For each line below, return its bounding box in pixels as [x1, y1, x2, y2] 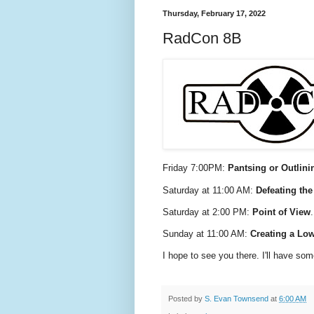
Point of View [252, 206, 310, 217]
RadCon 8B [163, 29, 242, 47]
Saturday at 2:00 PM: [163, 206, 252, 217]
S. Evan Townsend [205, 294, 268, 303]
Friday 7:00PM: [163, 163, 228, 174]
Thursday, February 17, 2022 [163, 9, 266, 18]
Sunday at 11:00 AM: [163, 228, 250, 239]
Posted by [168, 294, 205, 303]
